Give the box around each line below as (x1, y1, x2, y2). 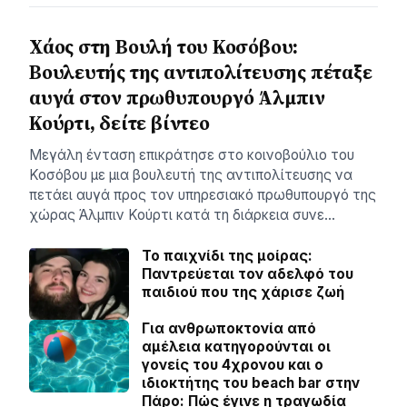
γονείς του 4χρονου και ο (142, 356, 323, 374)
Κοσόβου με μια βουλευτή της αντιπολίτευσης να (29, 166, 352, 184)
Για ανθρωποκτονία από (142, 320, 316, 338)
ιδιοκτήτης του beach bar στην (142, 374, 360, 392)
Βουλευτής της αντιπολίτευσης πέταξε (29, 59, 372, 86)
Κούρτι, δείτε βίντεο (29, 110, 210, 137)
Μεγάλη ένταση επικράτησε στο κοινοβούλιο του (29, 146, 354, 164)
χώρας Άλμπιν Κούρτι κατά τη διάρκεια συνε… (29, 206, 335, 224)
